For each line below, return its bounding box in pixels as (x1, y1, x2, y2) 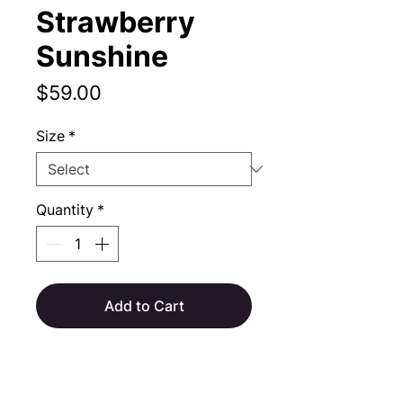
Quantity (36, 201, 94, 219)
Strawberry (36, 4, 195, 40)
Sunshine (36, 39, 168, 74)
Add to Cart (103, 297, 184, 315)
